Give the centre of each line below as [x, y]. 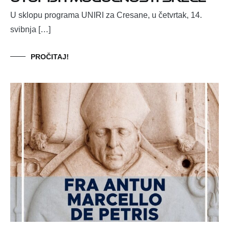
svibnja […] [30, 30]
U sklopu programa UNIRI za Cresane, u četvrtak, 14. [106, 15]
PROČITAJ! [50, 57]
